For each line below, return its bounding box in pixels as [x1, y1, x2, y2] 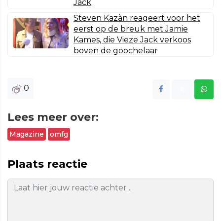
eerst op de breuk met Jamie [74, 24, 188, 34]
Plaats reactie [7, 157, 87, 171]
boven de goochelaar [74, 46, 158, 56]
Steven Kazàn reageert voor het [74, 13, 200, 23]
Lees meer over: [7, 110, 99, 124]
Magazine [9, 130, 44, 139]
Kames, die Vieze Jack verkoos [74, 35, 191, 45]
